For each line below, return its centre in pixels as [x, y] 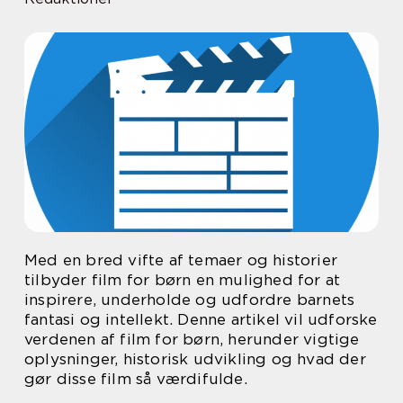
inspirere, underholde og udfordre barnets [190, 300]
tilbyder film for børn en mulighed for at [183, 280]
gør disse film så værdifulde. [136, 379]
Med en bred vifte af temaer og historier [181, 260]
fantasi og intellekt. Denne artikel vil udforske [201, 319]
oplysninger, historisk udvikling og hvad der [195, 359]
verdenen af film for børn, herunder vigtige [192, 339]
